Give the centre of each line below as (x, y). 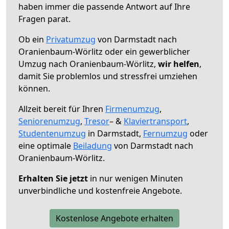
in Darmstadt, (114, 133)
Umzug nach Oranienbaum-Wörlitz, (88, 64)
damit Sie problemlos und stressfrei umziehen (108, 76)
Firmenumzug (132, 109)
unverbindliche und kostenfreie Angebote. (100, 190)
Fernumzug (165, 133)
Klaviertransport (155, 121)
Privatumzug (71, 39)
